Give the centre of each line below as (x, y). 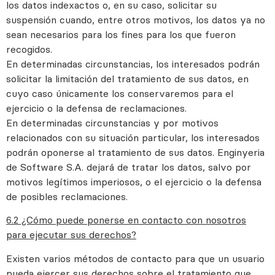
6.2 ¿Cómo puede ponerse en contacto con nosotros (126, 220)
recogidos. (29, 49)
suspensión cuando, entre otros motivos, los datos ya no (136, 20)
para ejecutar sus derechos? (71, 235)
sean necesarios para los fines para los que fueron (121, 35)
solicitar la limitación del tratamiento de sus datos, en (127, 79)
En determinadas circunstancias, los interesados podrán (133, 64)
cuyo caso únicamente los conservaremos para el (120, 94)
